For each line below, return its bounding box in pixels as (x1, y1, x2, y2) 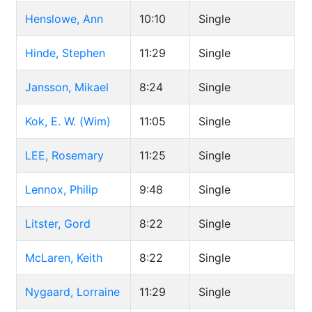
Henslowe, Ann (25, 12, 103, 26)
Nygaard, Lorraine (25, 285, 120, 299)
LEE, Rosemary (25, 148, 104, 162)
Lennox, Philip (25, 182, 98, 196)
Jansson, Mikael (25, 80, 109, 94)
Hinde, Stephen (25, 46, 105, 60)
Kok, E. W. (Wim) (25, 114, 111, 128)
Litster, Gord (25, 217, 91, 231)
